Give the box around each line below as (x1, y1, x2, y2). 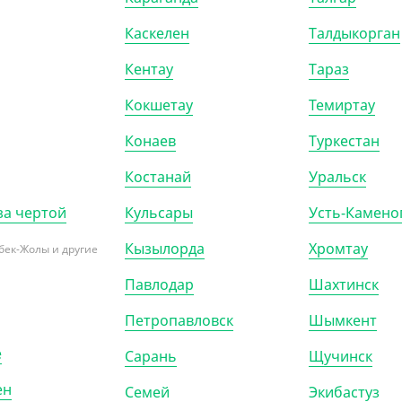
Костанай (125, 167, 191, 187)
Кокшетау (125, 95, 193, 115)
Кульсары (125, 203, 193, 223)
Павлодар (125, 275, 194, 294)
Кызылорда (125, 239, 205, 258)
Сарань (125, 346, 177, 366)
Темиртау (309, 95, 375, 115)
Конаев (125, 131, 176, 151)
